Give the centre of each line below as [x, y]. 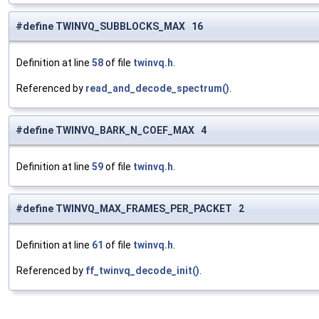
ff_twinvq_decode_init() [142, 271]
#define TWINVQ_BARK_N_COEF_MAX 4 [111, 131]
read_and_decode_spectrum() [157, 89]
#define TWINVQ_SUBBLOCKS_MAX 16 [109, 27]
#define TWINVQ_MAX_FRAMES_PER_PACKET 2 [130, 209]
